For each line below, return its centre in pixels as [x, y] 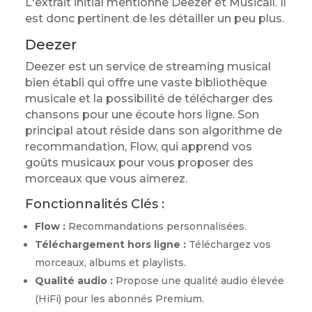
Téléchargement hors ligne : [110, 244]
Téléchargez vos [228, 244]
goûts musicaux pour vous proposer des [139, 163]
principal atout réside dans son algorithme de [153, 131]
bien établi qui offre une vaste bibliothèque [146, 83]
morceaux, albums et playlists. [110, 263]
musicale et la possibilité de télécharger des [149, 99]
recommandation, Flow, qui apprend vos [138, 147]
